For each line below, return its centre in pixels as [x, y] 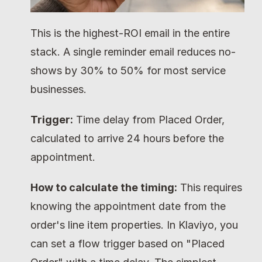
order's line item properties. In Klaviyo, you [134, 225]
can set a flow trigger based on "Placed [127, 243]
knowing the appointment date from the [128, 206]
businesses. [58, 89]
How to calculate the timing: [104, 187]
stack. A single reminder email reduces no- [133, 51]
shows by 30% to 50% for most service [128, 70]
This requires [210, 187]
